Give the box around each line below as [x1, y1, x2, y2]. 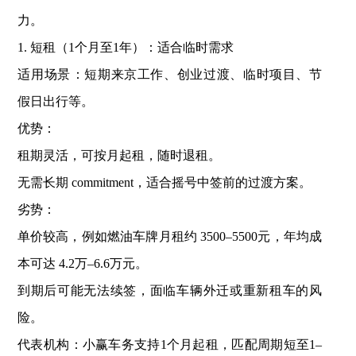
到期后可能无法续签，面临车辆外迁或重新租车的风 [17, 284, 323, 298]
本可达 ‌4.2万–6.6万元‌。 [17, 257, 148, 271]
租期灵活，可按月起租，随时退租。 [17, 149, 221, 163]
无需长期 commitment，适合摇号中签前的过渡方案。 [17, 176, 311, 190]
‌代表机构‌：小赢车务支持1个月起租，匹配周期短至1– [17, 338, 323, 352]
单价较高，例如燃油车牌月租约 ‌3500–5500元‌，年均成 [17, 230, 323, 244]
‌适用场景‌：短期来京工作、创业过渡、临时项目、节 [17, 68, 323, 82]
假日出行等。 [17, 95, 94, 109]
